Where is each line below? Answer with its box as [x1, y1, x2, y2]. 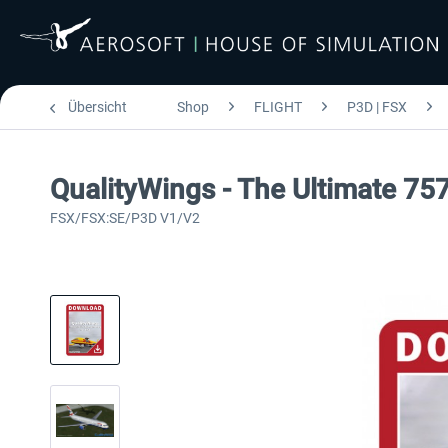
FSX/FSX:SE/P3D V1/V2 [50, 210, 200, 226]
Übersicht [68, 99, 127, 115]
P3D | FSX [347, 99, 407, 115]
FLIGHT [254, 99, 302, 115]
